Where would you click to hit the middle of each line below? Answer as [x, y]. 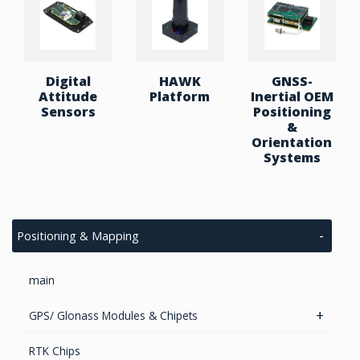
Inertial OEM [292, 97]
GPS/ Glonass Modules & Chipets [113, 316]
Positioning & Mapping [78, 236]
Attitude [68, 97]
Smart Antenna [67, 345]
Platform [180, 97]
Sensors [68, 112]
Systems [292, 158]
